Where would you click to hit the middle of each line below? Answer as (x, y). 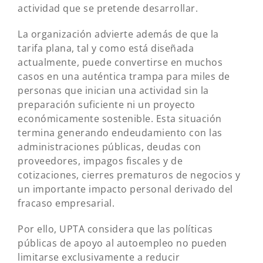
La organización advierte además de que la (118, 34)
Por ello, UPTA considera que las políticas (115, 229)
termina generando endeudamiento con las (120, 133)
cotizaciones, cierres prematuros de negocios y (129, 175)
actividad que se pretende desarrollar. (108, 8)
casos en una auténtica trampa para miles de (124, 76)
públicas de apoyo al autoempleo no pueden (122, 243)
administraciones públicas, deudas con (109, 147)
